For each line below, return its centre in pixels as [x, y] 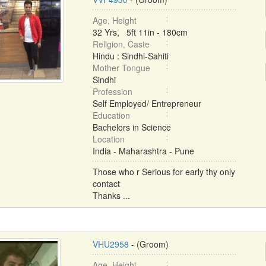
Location [108, 139]
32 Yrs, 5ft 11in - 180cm [140, 32]
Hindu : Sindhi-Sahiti [130, 56]
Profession [112, 91]
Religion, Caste [121, 44]
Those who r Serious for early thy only [164, 172]
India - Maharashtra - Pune [143, 151]
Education [111, 115]
